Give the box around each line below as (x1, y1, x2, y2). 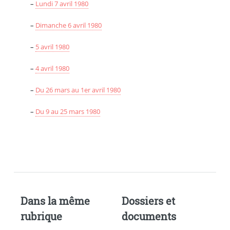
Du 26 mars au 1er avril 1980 (35, 85, 121, 94)
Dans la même (20, 194, 90, 207)
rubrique (20, 209, 62, 223)
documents (122, 209, 177, 223)
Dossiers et (122, 194, 176, 207)
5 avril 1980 (35, 42, 69, 51)
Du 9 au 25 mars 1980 (35, 106, 100, 116)
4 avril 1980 (35, 63, 69, 73)
